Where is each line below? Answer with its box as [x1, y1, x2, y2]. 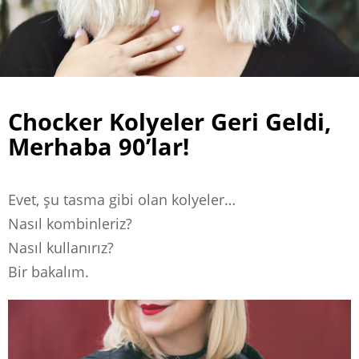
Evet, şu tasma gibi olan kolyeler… [8, 189, 236, 209]
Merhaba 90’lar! [8, 130, 189, 162]
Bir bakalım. [8, 261, 89, 281]
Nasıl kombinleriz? [8, 213, 132, 233]
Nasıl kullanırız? [8, 237, 114, 257]
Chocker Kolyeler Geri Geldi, [8, 105, 331, 137]
